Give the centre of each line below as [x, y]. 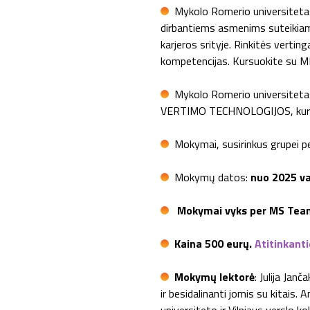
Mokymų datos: [212, 177]
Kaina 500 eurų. [215, 244]
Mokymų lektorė [215, 277]
